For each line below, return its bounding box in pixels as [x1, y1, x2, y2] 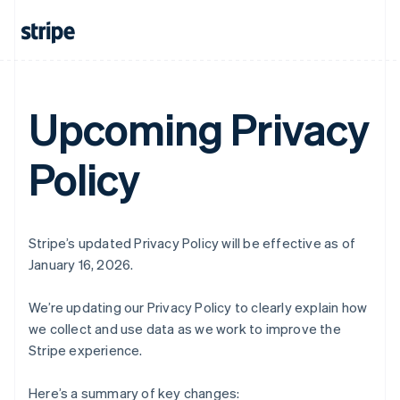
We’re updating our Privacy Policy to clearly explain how [29, 298, 368, 316]
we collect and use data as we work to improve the [29, 320, 341, 337]
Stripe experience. [29, 341, 146, 359]
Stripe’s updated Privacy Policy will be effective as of [29, 234, 356, 252]
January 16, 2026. [29, 255, 134, 273]
